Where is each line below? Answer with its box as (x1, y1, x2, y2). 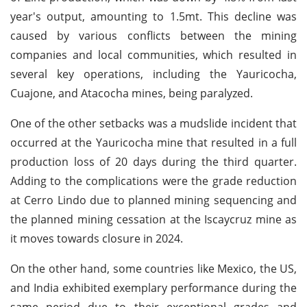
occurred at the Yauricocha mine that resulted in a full (10, 134, 297, 150)
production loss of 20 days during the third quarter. (10, 153, 297, 169)
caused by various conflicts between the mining (10, 27, 297, 43)
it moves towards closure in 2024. (10, 230, 183, 246)
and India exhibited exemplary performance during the (10, 280, 297, 295)
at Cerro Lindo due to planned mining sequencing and (10, 192, 297, 208)
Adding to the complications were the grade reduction (10, 173, 297, 188)
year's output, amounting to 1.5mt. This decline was (10, 8, 297, 24)
